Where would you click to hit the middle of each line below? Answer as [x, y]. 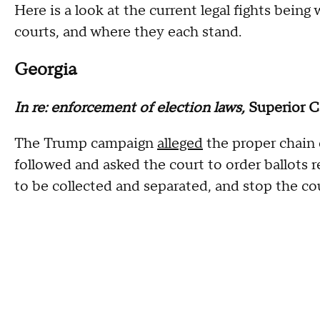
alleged [180, 143]
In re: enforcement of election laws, [131, 107]
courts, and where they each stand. [128, 32]
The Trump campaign [86, 143]
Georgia [47, 70]
